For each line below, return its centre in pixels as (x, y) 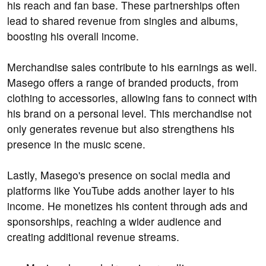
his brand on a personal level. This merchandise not (129, 113)
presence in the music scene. (76, 144)
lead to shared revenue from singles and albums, (123, 21)
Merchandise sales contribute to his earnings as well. (132, 67)
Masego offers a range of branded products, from (123, 83)
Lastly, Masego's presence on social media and (119, 175)
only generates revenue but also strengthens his (121, 129)
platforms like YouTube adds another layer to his (121, 191)
